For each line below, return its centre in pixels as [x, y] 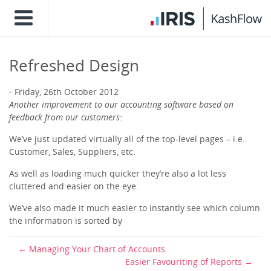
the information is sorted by [66, 220]
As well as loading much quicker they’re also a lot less [118, 173]
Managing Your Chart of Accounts [97, 249]
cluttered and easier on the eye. [74, 186]
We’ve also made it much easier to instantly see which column [135, 208]
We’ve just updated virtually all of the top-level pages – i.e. [127, 139]
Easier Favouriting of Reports [184, 262]
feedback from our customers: [66, 117]
